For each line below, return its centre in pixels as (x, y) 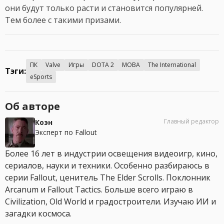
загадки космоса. (38, 214)
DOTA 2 (103, 65)
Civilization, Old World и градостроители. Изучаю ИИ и (110, 202)
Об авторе (32, 106)
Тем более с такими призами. (64, 20)
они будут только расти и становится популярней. (104, 8)
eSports (41, 77)
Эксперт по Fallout (66, 132)
